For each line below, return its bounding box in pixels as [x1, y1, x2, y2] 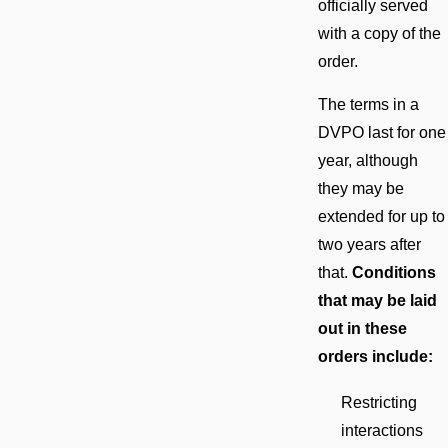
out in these [317, 320, 407, 338]
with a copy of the [317, 24, 441, 42]
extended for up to [317, 208, 445, 226]
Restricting [341, 393, 417, 411]
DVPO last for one [317, 124, 446, 142]
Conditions [351, 264, 436, 282]
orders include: [317, 348, 433, 366]
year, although [317, 152, 418, 170]
